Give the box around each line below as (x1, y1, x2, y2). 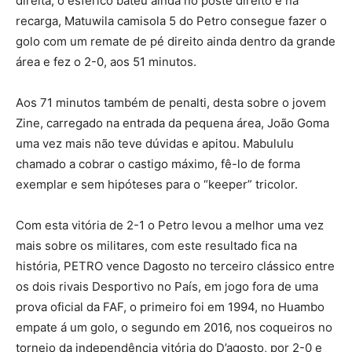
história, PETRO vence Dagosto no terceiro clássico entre (16, 258, 335, 273)
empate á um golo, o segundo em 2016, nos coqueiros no (16, 319, 332, 335)
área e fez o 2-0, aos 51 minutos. (16, 53, 196, 69)
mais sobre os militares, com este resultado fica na (16, 237, 297, 253)
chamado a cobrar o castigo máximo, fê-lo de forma (16, 156, 300, 171)
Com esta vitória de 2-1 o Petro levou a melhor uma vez (16, 217, 324, 233)
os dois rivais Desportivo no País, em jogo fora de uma (16, 278, 318, 294)
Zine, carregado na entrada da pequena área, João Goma (16, 115, 329, 130)
